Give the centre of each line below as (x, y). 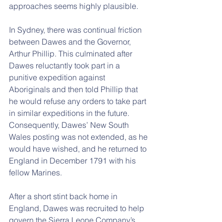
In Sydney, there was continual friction (76, 30)
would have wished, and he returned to (79, 149)
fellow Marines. (35, 172)
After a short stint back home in (64, 196)
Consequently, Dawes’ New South (70, 125)
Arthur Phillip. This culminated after (72, 54)
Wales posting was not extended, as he (79, 137)
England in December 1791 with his (73, 161)
